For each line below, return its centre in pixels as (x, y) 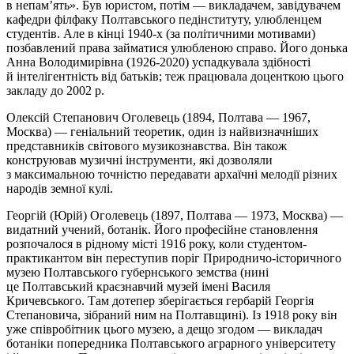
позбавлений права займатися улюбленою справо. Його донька (177, 47)
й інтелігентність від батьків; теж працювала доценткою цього (175, 76)
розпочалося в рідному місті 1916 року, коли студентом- (156, 243)
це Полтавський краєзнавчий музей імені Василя (138, 286)
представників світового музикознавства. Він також (147, 145)
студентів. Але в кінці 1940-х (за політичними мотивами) (161, 33)
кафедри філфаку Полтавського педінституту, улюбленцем (164, 19)
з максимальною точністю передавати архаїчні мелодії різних (172, 174)
